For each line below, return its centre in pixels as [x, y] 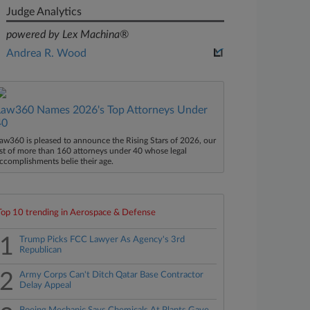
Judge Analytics [44, 12]
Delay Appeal [46, 285]
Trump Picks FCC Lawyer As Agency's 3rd [102, 240]
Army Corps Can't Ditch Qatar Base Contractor [112, 275]
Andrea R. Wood [47, 53]
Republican [41, 250]
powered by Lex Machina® [68, 35]
